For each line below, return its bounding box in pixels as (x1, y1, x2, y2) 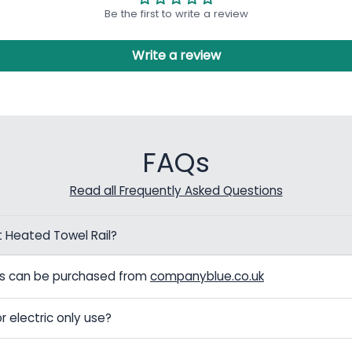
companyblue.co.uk (150, 268, 264, 285)
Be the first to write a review (104, 6, 248, 22)
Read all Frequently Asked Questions (69, 182, 283, 200)
